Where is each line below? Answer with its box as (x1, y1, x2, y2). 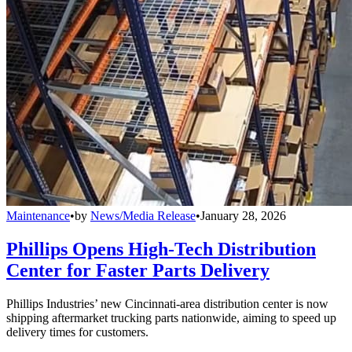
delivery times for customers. (6, 324, 148, 339)
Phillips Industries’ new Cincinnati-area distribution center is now (6, 296, 328, 310)
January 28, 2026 (200, 208, 286, 222)
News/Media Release (90, 208, 196, 222)
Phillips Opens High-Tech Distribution (6, 238, 316, 259)
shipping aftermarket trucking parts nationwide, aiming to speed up (6, 310, 336, 324)
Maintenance (6, 208, 70, 222)
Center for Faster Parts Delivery (6, 259, 269, 280)
